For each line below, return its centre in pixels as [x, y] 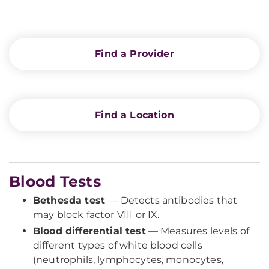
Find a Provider [134, 54]
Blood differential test [89, 231]
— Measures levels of [198, 231]
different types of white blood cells [118, 245]
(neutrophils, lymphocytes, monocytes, [128, 260]
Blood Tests [55, 181]
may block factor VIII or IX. [96, 215]
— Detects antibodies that [173, 200]
